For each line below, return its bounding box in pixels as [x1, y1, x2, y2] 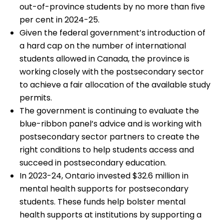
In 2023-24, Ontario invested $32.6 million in [19, 170, 189, 181]
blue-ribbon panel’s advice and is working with [19, 118, 202, 129]
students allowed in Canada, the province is [19, 53, 190, 64]
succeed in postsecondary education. [19, 157, 167, 168]
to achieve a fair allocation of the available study [19, 79, 211, 90]
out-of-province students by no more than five [19, 1, 205, 12]
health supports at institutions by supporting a [19, 209, 202, 220]
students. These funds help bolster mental [19, 196, 186, 207]
